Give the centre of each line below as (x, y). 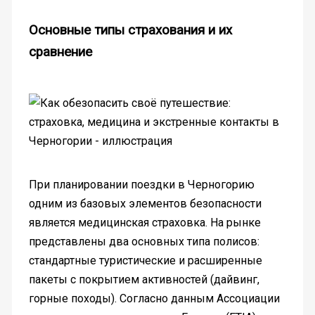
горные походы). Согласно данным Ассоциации (154, 298)
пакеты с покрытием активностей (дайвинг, (144, 279)
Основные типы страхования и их (130, 30)
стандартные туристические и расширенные (145, 260)
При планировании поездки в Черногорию (141, 184)
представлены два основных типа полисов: (144, 241)
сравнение (60, 52)
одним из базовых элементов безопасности (145, 203)
